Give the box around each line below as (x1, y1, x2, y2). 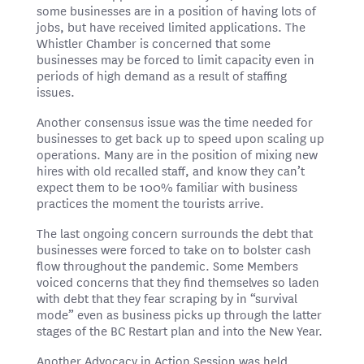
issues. (36, 81, 75, 101)
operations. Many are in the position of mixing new (36, 144, 318, 163)
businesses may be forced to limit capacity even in (36, 49, 314, 68)
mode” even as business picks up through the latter (36, 304, 322, 323)
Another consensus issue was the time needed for (36, 111, 313, 131)
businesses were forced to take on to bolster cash (36, 239, 311, 258)
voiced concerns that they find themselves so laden (36, 271, 319, 291)
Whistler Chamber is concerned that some (36, 32, 271, 52)
